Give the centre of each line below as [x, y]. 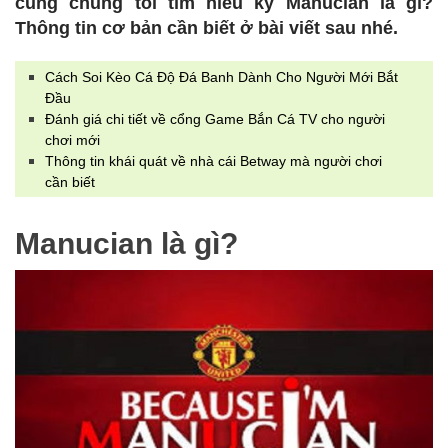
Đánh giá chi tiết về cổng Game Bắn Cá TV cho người [215, 119]
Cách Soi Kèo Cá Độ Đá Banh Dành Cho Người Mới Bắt [221, 77]
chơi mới [72, 140]
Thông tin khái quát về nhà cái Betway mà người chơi [213, 161]
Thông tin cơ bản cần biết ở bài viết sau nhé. [206, 28]
